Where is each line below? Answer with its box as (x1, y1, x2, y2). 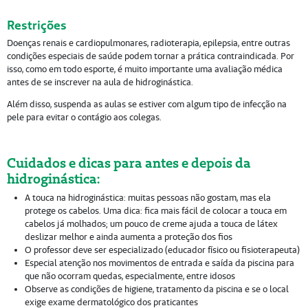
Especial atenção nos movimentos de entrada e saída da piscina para (24, 256, 294, 269)
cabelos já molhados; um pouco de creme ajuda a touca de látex (24, 217, 278, 230)
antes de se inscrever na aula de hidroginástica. (6, 76, 193, 89)
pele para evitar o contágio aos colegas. (6, 111, 162, 124)
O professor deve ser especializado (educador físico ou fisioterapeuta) (24, 243, 300, 256)
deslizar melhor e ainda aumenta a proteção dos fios (24, 230, 232, 243)
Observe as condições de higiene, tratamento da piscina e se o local (24, 283, 289, 295)
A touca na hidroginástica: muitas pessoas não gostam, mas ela (24, 191, 271, 203)
